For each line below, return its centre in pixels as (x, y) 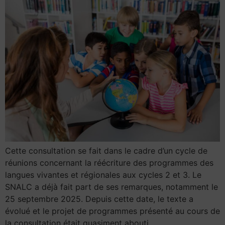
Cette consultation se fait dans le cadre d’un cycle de (106, 151)
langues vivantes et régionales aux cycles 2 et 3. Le (103, 175)
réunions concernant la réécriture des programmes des (109, 163)
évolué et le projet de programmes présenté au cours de (113, 211)
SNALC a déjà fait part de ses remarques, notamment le (111, 187)
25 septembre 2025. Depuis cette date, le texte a (99, 199)
